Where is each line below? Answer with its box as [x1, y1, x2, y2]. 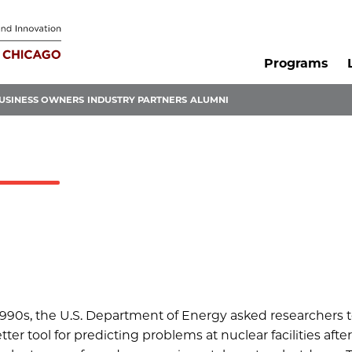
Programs [263, 56, 328, 71]
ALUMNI [190, 94, 229, 106]
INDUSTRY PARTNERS [87, 94, 187, 106]
